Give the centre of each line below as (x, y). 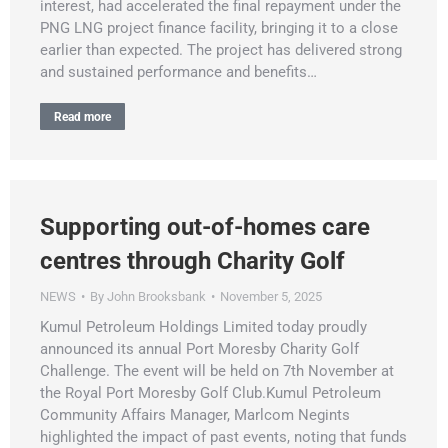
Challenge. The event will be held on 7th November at (217, 370)
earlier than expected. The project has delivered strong (221, 49)
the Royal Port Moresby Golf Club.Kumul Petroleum (210, 392)
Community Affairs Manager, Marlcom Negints (195, 414)
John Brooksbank (156, 296)
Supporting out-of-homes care (205, 226)
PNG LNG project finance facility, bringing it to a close (219, 27)
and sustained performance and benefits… (178, 71)
